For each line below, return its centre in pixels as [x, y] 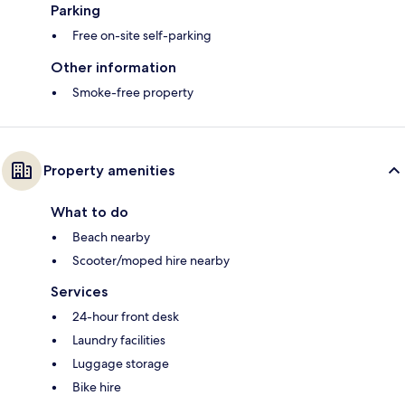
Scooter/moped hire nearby [151, 261]
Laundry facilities [119, 340]
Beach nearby [111, 237]
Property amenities [109, 171]
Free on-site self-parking [142, 36]
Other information [113, 68]
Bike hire [97, 387]
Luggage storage [121, 364]
